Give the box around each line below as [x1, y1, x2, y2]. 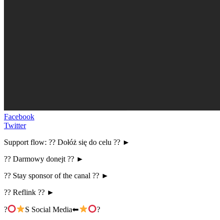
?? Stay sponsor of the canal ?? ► [4, 171, 109, 180]
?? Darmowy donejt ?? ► [4, 154, 84, 163]
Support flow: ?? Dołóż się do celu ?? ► [4, 137, 130, 146]
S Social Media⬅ [25, 205, 79, 214]
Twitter [4, 121, 26, 130]
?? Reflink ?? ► [4, 188, 55, 196]
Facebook [4, 112, 34, 121]
